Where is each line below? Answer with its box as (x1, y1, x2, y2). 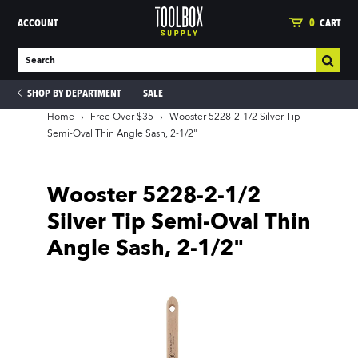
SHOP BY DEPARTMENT (25, 89, 121, 99)
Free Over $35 (90, 113, 153, 122)
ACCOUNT (18, 18, 58, 29)
